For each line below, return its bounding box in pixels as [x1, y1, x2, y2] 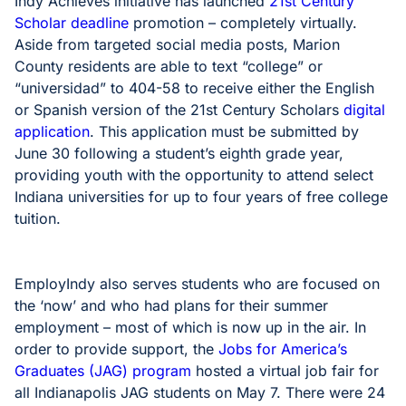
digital [343, 101, 385, 119]
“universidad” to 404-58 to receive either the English [14, 79, 374, 97]
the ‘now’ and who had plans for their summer [14, 296, 328, 314]
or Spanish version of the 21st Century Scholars [14, 101, 343, 119]
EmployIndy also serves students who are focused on [14, 275, 380, 293]
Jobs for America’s [218, 340, 347, 358]
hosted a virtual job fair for [191, 362, 379, 380]
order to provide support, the [14, 340, 218, 358]
